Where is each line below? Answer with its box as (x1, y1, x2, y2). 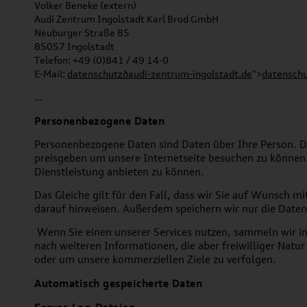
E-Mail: (34, 68, 67, 79)
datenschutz (67, 68, 123, 79)
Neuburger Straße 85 (34, 27, 130, 38)
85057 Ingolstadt (34, 40, 114, 52)
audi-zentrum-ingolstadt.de (128, 68, 252, 79)
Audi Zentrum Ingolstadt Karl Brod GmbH (34, 13, 219, 25)
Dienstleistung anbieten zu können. (34, 165, 204, 178)
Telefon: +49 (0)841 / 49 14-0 (34, 54, 169, 66)
